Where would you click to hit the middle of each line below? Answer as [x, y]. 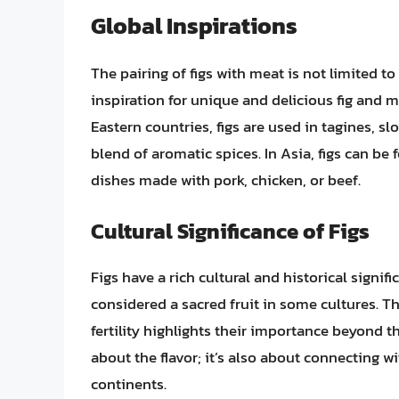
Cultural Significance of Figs [230, 231]
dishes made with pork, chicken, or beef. [226, 180]
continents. [129, 383]
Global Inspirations [194, 26]
